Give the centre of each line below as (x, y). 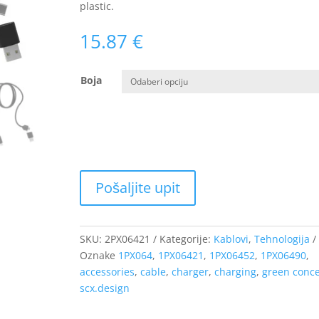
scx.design (104, 288)
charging (235, 271)
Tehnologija (282, 239)
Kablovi (231, 239)
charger (190, 271)
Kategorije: (186, 239)
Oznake (99, 255)
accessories (107, 271)
